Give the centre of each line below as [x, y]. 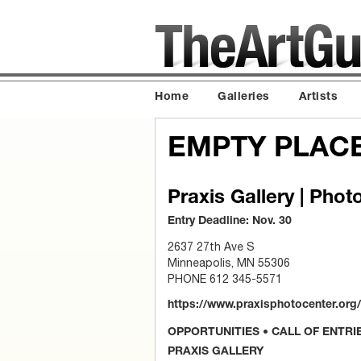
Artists [318, 98]
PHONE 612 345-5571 [225, 278]
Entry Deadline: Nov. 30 [230, 221]
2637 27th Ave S [211, 246]
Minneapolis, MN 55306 [229, 262]
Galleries [244, 98]
